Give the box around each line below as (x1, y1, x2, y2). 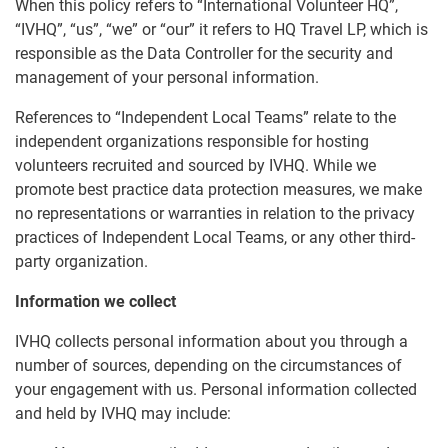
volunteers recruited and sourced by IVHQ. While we (15, 156, 376, 176)
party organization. (15, 252, 148, 272)
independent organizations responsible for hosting (15, 132, 369, 152)
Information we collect (15, 292, 176, 312)
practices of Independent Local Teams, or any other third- (15, 228, 415, 248)
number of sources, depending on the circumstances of (15, 356, 402, 376)
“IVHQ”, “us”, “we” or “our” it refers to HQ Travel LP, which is (15, 20, 428, 40)
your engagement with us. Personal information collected (15, 380, 417, 400)
